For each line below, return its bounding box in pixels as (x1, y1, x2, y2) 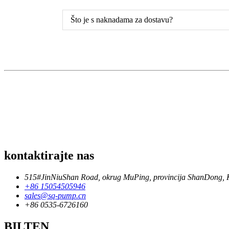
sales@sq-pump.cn (25, 191, 86, 200)
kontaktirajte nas (4, 148, 94, 162)
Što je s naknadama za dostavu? (71, 15, 173, 24)
